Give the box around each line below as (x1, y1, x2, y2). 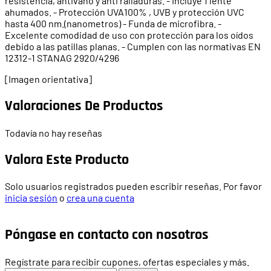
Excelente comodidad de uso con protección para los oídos (5, 28, 253, 41)
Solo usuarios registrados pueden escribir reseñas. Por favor (5, 180, 262, 192)
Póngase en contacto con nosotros (5, 225, 209, 244)
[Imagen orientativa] (5, 73, 92, 85)
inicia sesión (5, 192, 57, 204)
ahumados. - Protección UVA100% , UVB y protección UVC (5, 5, 244, 18)
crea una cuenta (67, 192, 134, 204)
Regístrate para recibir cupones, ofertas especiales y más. (5, 255, 249, 267)
